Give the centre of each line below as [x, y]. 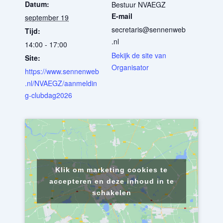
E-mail [122, 16]
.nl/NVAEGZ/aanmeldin [61, 83]
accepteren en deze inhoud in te [111, 181]
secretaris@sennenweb [149, 29]
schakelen [111, 192]
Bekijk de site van [139, 55]
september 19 [47, 17]
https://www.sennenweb [62, 71]
